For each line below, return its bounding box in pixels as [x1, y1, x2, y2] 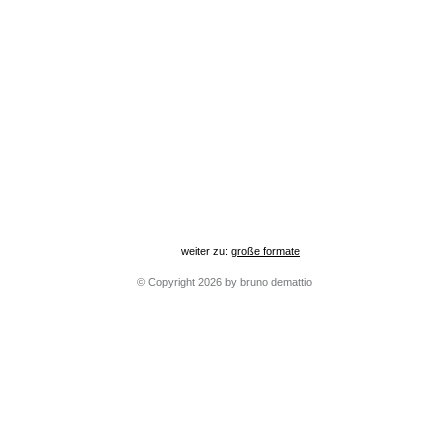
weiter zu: [181, 245, 231, 257]
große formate [231, 245, 300, 257]
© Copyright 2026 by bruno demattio [134, 276, 312, 288]
